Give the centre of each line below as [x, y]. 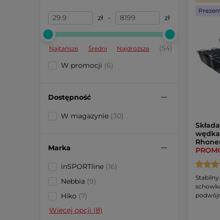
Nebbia [74, 181]
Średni [97, 48]
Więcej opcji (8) [76, 210]
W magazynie [86, 116]
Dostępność [69, 97]
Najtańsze [64, 48]
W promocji [82, 65]
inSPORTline [83, 166]
